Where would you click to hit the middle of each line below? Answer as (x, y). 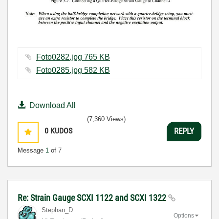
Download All (53, 105)
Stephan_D (57, 210)
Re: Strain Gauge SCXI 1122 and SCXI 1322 (93, 197)
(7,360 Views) (106, 119)
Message (32, 150)
